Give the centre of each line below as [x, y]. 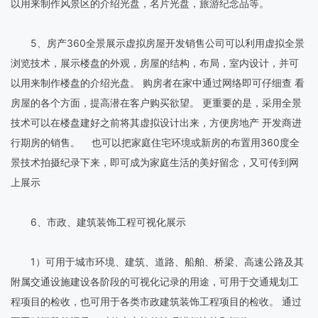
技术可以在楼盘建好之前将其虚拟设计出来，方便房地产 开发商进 [156, 122]
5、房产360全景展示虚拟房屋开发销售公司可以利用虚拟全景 [158, 43]
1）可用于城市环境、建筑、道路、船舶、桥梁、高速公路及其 [157, 261]
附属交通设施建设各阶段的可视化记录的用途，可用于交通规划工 [155, 281]
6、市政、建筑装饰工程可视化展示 [98, 221]
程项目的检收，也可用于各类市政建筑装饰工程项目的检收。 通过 [156, 301]
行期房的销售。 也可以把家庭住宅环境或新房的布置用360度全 [155, 142]
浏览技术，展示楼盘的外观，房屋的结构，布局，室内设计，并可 [155, 62]
